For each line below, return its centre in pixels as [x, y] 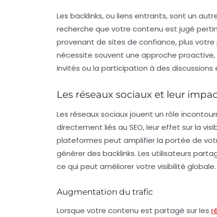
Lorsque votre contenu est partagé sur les [134, 210]
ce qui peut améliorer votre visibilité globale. [136, 166]
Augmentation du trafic [105, 192]
